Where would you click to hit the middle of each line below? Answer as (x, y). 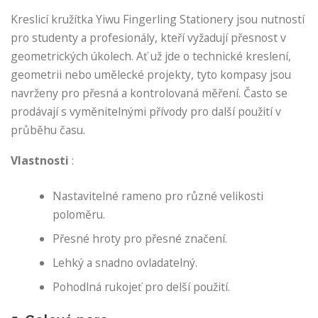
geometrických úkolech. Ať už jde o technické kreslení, (151, 56)
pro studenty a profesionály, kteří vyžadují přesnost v (148, 38)
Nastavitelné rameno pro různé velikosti (158, 196)
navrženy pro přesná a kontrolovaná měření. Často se (149, 93)
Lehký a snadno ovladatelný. (125, 262)
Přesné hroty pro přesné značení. (140, 238)
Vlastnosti (40, 161)
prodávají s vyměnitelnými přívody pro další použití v (146, 112)
